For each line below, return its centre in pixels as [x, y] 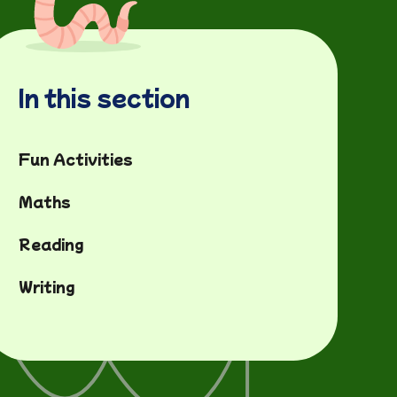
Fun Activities [75, 159]
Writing [46, 286]
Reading [51, 244]
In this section [104, 97]
